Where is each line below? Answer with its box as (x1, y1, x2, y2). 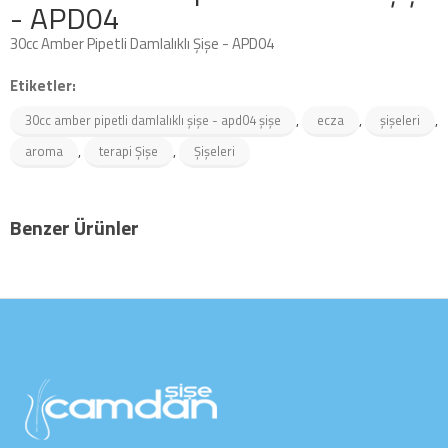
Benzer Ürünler (10, 212, 139, 243)
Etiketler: (10, 74, 76, 97)
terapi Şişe (99, 141, 158, 161)
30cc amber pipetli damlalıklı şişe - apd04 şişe (25, 110, 281, 130)
